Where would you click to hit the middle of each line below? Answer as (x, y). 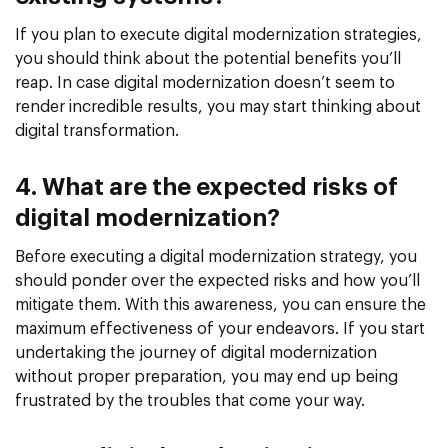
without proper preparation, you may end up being (206, 377)
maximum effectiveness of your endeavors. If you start (220, 329)
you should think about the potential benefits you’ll (208, 59)
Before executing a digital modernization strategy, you (216, 257)
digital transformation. (97, 131)
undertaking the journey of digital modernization (196, 353)
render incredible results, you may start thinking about (218, 107)
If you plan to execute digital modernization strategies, (218, 35)
